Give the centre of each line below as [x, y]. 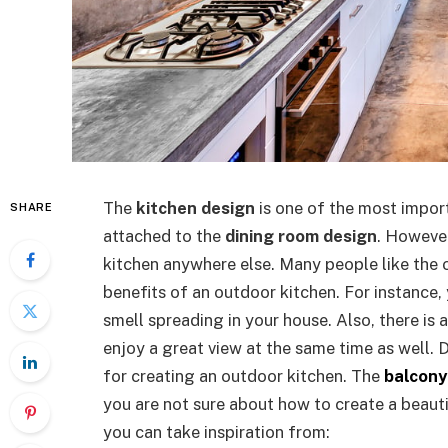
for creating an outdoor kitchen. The [243, 376]
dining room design [301, 236]
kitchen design [197, 208]
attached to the [164, 236]
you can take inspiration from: [216, 432]
